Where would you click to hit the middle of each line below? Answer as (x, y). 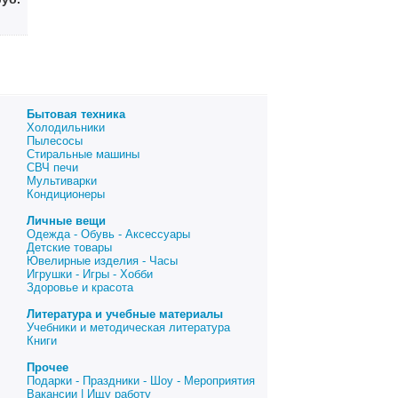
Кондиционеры (65, 194)
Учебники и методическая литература (128, 327)
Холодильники (65, 127)
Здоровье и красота (80, 287)
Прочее (47, 367)
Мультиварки (61, 181)
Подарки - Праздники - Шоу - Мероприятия (140, 381)
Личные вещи (66, 221)
